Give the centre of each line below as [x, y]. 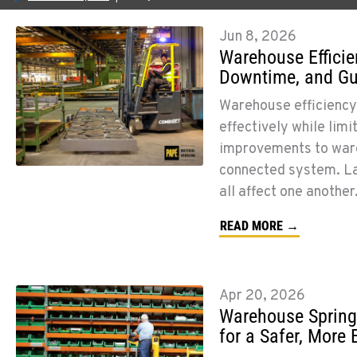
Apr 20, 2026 [262, 296]
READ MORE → [259, 226]
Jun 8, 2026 [257, 37]
